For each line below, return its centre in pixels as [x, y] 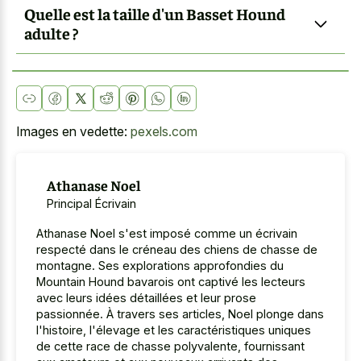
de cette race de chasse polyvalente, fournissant [170, 346]
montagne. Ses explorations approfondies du [160, 265]
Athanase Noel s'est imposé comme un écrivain [167, 233]
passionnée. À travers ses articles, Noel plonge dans [180, 313]
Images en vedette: [73, 131]
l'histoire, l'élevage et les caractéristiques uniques [174, 330]
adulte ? [51, 33]
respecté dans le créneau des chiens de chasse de [177, 249]
